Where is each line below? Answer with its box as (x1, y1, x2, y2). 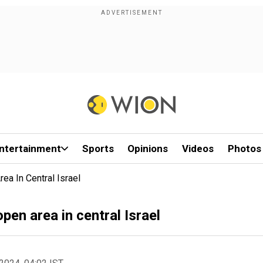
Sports (82, 143, 114, 154)
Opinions (127, 143, 168, 154)
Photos (227, 143, 261, 154)
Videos (182, 143, 214, 154)
